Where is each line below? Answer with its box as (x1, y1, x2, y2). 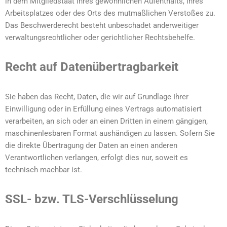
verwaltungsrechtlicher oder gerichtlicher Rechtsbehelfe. (5, 33, 195, 42)
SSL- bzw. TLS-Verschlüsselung (5, 192, 178, 206)
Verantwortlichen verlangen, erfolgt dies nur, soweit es (5, 153, 188, 162)
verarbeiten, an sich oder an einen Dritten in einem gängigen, (5, 117, 208, 126)
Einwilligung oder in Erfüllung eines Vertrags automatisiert (5, 104, 202, 113)
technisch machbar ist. (5, 165, 82, 174)
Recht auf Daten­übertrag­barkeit (5, 60, 178, 74)
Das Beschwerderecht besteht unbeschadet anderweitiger (5, 21, 199, 30)
